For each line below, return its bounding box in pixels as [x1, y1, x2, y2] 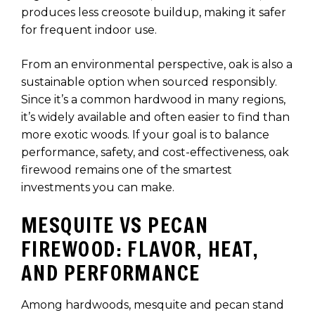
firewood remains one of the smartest [21, 163, 232, 177]
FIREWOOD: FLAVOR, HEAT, [21, 236, 259, 263]
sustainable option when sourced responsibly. [21, 75, 277, 89]
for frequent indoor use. [21, 23, 157, 37]
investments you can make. [21, 181, 174, 195]
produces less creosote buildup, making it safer [21, 6, 286, 20]
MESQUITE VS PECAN [21, 212, 209, 239]
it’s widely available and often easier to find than [21, 110, 290, 124]
